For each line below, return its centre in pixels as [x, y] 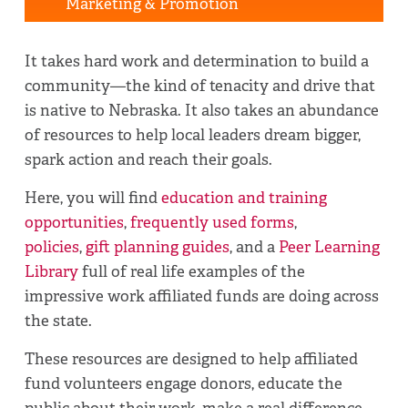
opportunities [75, 222]
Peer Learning [330, 246]
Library [54, 271]
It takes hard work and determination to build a [197, 61]
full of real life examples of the [194, 271]
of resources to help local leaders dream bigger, [193, 134]
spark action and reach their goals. [149, 159]
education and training [245, 197]
